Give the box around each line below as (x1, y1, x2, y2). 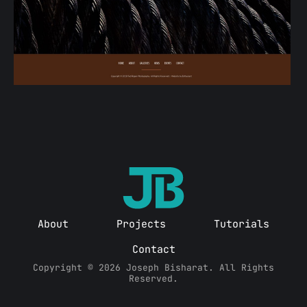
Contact (132, 242, 175, 256)
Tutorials (214, 217, 269, 231)
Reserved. (129, 272, 178, 284)
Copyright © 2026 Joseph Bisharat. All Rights (33, 261, 274, 273)
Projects (116, 217, 166, 231)
